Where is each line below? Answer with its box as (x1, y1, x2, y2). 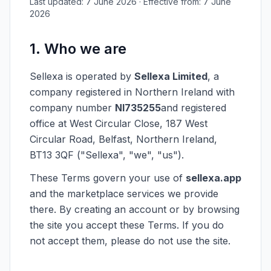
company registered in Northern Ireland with (30, 86, 235, 98)
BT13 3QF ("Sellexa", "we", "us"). (30, 149, 184, 161)
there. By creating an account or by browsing (30, 203, 240, 215)
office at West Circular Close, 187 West (30, 117, 207, 129)
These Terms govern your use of (30, 172, 186, 184)
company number (30, 102, 115, 114)
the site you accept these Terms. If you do (30, 219, 224, 231)
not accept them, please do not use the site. (30, 235, 230, 247)
